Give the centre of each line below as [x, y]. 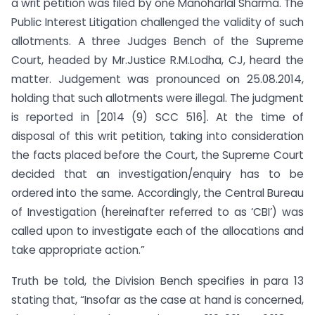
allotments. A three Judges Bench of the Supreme [157, 41]
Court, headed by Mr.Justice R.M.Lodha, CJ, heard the [157, 60]
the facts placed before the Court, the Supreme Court [157, 155]
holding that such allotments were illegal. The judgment [157, 98]
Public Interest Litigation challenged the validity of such [157, 22]
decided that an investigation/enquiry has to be [157, 174]
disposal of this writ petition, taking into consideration [157, 136]
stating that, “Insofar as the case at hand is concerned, [157, 300]
